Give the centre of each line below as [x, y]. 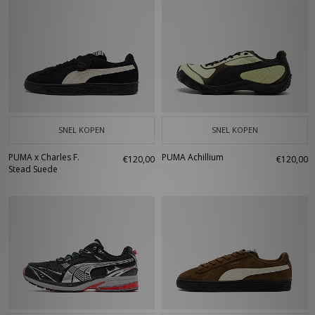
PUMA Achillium [193, 157]
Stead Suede [33, 169]
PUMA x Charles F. [44, 157]
